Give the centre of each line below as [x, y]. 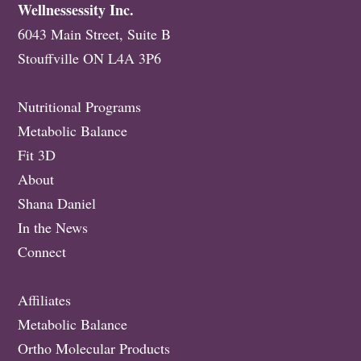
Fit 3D [37, 154]
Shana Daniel [57, 203]
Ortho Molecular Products [94, 348]
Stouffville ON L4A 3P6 [90, 58]
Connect [42, 251]
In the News [53, 227]
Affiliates [45, 299]
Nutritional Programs [80, 106]
